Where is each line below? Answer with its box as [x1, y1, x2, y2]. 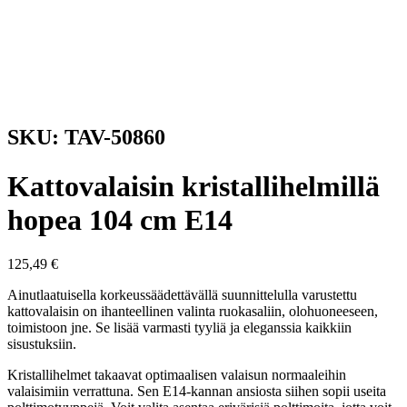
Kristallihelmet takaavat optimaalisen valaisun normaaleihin [7, 367, 346, 383]
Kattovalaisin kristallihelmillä [7, 169, 380, 203]
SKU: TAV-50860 [7, 125, 165, 150]
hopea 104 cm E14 [7, 203, 233, 236]
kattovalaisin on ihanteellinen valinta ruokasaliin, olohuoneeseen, [7, 303, 378, 320]
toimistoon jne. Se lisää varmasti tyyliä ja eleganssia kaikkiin [7, 320, 352, 336]
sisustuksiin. [7, 336, 76, 352]
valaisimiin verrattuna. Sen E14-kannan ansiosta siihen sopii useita [7, 383, 386, 400]
